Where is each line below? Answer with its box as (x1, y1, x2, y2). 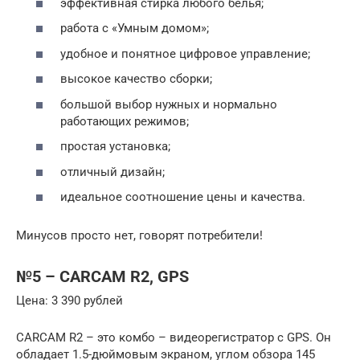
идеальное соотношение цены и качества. (60, 190, 305, 205)
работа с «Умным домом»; (60, 21, 209, 36)
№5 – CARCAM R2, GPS (16, 267, 189, 286)
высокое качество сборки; (60, 72, 212, 87)
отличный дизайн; (60, 164, 165, 179)
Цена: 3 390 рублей (16, 293, 123, 309)
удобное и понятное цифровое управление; (60, 46, 310, 61)
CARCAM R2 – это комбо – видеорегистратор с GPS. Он (16, 330, 331, 346)
